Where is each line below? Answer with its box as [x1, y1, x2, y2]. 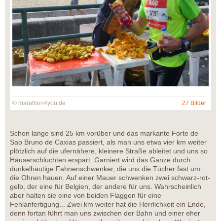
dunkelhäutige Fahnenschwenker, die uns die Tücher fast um [10, 165, 200, 173]
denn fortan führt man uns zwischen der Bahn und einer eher [10, 209, 200, 218]
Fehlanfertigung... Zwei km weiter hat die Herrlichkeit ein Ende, [10, 200, 206, 209]
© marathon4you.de [12, 100, 66, 107]
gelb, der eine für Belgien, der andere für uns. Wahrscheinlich [10, 183, 201, 191]
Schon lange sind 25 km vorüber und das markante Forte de [10, 129, 198, 138]
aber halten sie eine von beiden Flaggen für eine [10, 191, 161, 200]
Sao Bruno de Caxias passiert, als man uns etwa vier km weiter [10, 138, 207, 147]
